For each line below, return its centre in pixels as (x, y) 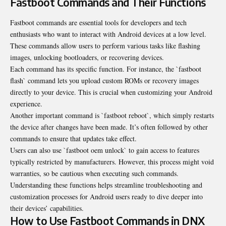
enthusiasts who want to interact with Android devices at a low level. (108, 34)
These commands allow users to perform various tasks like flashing (105, 45)
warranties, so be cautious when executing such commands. (94, 173)
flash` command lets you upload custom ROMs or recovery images (104, 80)
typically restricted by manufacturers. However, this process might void (112, 161)
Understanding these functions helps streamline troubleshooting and (106, 185)
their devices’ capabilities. (47, 208)
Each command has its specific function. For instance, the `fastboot (106, 69)
